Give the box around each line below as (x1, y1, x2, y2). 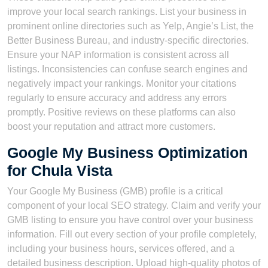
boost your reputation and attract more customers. (7, 121, 215, 132)
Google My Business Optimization (7, 144, 248, 162)
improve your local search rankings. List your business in (7, 7, 246, 17)
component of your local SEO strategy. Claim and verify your (7, 200, 261, 211)
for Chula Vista (7, 162, 112, 179)
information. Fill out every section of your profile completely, (7, 229, 257, 240)
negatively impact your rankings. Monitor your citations (7, 78, 236, 89)
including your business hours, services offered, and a (7, 243, 234, 254)
